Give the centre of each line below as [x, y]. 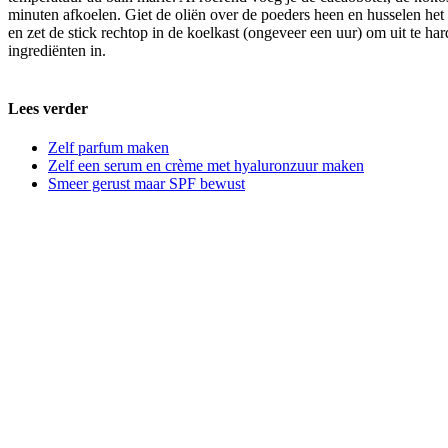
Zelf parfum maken [108, 147]
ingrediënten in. [57, 51]
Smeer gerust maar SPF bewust [146, 183]
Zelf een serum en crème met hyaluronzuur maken [206, 165]
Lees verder [48, 108]
